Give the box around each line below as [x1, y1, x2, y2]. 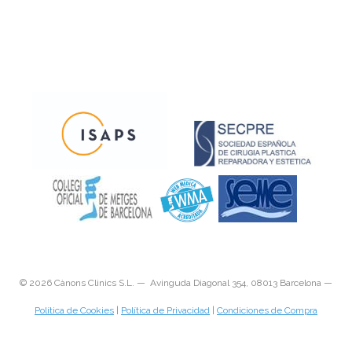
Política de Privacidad [121, 305, 210, 316]
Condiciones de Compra [217, 305, 317, 316]
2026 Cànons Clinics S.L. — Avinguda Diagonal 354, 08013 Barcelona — [29, 277, 332, 288]
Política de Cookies [35, 305, 114, 316]
